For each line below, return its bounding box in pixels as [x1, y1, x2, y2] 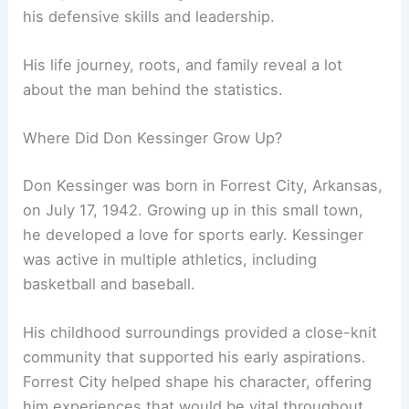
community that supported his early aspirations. [23, 348, 367, 367]
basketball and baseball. [23, 275, 196, 294]
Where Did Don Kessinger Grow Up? [23, 129, 283, 148]
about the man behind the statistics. [23, 80, 284, 100]
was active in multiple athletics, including [23, 250, 318, 269]
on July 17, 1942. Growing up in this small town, [23, 201, 364, 220]
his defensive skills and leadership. [23, 6, 276, 26]
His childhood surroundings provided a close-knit [23, 323, 378, 342]
